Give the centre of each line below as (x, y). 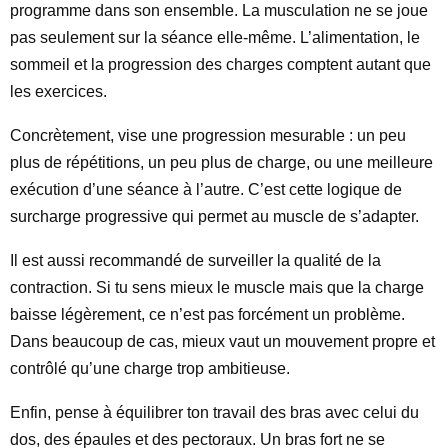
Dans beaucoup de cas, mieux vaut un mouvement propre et (222, 341)
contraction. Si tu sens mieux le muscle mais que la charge (217, 287)
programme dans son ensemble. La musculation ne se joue (219, 10)
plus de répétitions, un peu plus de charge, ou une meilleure (221, 162)
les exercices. (58, 91)
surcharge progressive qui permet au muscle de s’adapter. (214, 216)
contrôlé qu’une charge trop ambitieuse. (150, 368)
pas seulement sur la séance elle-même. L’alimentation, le (215, 37)
